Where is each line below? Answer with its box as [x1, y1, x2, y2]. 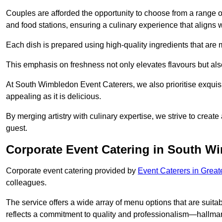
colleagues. [6, 178, 47, 187]
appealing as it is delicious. [6, 92, 101, 101]
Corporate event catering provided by [6, 166, 138, 175]
